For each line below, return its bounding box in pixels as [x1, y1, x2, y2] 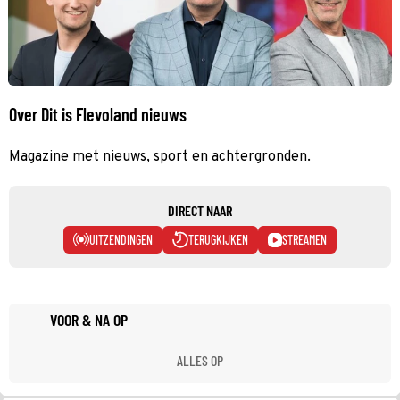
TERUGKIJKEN [188, 231, 248, 247]
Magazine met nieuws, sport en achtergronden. [9, 147, 311, 166]
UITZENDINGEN [89, 231, 153, 247]
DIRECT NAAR [168, 201, 232, 219]
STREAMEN [282, 231, 327, 247]
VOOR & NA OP [50, 310, 128, 329]
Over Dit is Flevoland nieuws [9, 103, 187, 125]
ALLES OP [177, 351, 223, 369]
